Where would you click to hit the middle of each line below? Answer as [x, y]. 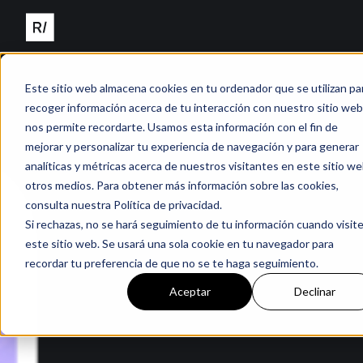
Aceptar [190, 291]
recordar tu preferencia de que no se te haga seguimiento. [171, 263]
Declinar [314, 291]
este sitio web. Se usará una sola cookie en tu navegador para [179, 243]
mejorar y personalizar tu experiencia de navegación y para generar [192, 146]
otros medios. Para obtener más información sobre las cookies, [181, 185]
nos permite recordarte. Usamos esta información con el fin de [181, 126]
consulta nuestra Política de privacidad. [123, 204]
